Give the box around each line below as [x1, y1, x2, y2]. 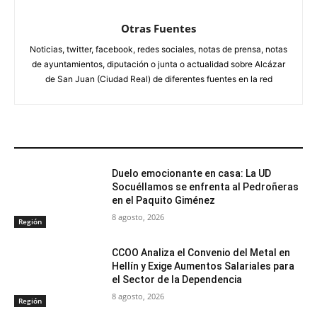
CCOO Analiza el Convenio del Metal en [112, 246, 291, 258]
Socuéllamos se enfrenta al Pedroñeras [112, 181, 299, 193]
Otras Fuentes [121, 21, 196, 36]
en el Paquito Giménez [112, 195, 216, 207]
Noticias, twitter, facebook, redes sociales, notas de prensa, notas [30, 44, 287, 55]
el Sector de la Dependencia [112, 273, 243, 285]
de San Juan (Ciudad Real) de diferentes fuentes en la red [45, 74, 272, 85]
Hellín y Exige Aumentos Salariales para [112, 260, 295, 272]
